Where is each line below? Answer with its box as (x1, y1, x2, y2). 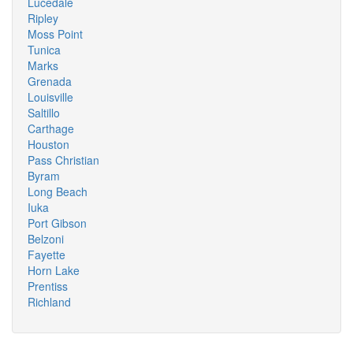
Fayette (28, 247, 65, 262)
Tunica (28, 42, 61, 58)
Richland (28, 294, 71, 310)
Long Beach (28, 184, 87, 199)
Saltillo (28, 105, 60, 121)
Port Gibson (28, 215, 87, 231)
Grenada (28, 73, 72, 89)
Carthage (28, 121, 74, 136)
